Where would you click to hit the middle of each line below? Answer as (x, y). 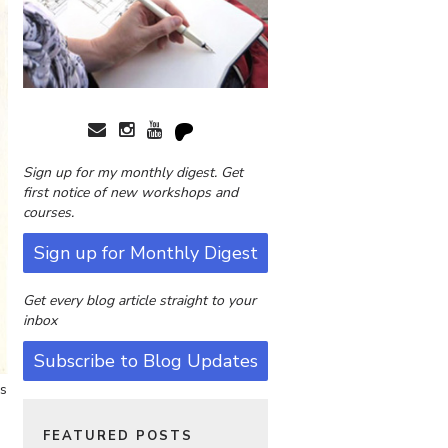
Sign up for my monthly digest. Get (133, 173)
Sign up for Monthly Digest (145, 253)
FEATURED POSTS (118, 436)
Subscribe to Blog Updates (145, 361)
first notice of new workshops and (130, 193)
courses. (48, 213)
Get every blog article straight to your (139, 301)
